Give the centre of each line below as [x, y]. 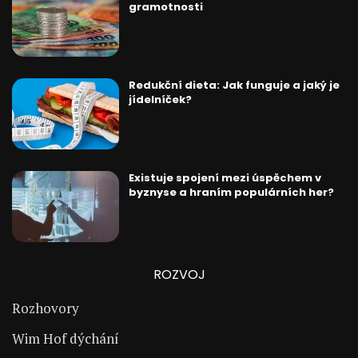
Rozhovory [46, 308]
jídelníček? [160, 100]
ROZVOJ [179, 275]
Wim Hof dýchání [66, 339]
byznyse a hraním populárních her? [231, 193]
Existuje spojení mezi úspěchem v [225, 178]
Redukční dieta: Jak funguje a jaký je [234, 86]
